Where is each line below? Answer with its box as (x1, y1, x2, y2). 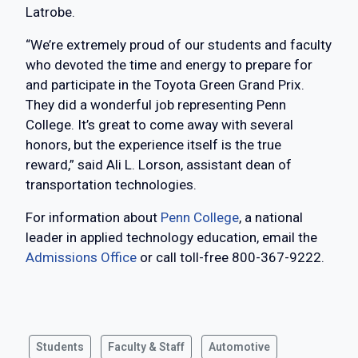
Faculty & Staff (108, 340, 185, 354)
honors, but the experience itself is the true (26, 137, 281, 153)
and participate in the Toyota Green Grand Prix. (26, 77, 304, 93)
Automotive (209, 340, 270, 354)
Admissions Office (26, 249, 137, 266)
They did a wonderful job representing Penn (26, 97, 286, 113)
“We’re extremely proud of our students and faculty (26, 37, 332, 54)
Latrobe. (26, 4, 75, 21)
